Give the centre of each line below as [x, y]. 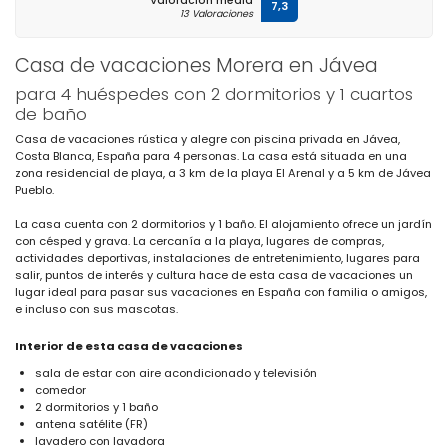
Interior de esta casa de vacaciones [129, 346]
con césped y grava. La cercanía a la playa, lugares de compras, [199, 241]
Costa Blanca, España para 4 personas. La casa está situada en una [211, 156]
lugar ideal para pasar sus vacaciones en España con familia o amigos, [221, 292]
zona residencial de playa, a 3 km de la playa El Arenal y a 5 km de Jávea [223, 173]
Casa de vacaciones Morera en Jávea [196, 65]
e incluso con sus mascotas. [96, 309]
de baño [51, 114]
